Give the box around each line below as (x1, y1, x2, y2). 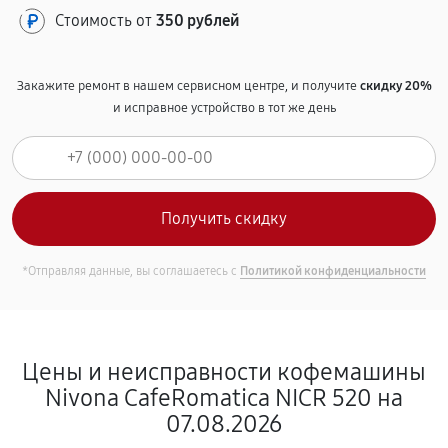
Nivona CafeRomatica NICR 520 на (45, 384, 403, 412)
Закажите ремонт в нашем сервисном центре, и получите (16, 78, 360, 94)
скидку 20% (359, 78, 432, 94)
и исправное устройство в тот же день (112, 100, 336, 116)
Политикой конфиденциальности (240, 264, 426, 278)
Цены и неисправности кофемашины (22, 358, 426, 386)
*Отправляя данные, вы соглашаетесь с (22, 264, 240, 278)
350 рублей (156, 11, 240, 30)
